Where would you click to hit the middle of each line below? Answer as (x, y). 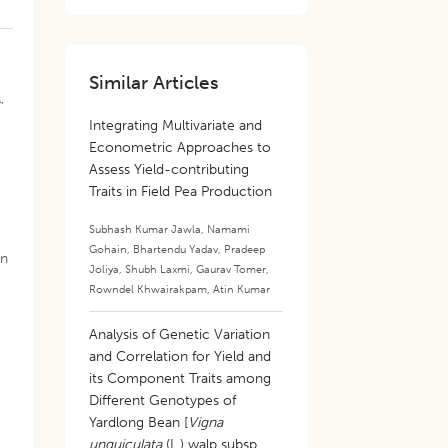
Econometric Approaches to (180, 147)
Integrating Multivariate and (176, 125)
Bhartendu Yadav (176, 249)
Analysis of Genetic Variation (180, 334)
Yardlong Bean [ (139, 422)
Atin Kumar (242, 289)
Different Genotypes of (163, 400)
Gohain (108, 249)
